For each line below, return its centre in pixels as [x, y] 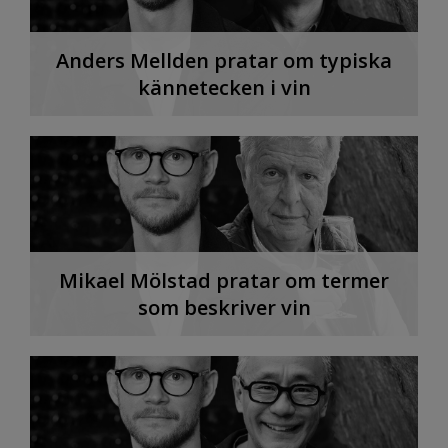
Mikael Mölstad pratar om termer [224, 280]
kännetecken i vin [224, 87]
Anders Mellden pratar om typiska [224, 60]
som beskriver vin [224, 307]
